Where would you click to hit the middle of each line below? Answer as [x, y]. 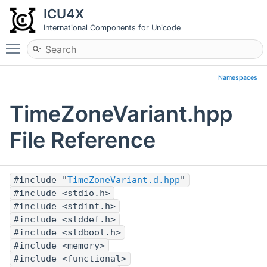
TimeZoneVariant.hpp [121, 114]
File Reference [83, 140]
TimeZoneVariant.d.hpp [124, 180]
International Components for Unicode [112, 28]
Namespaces [238, 78]
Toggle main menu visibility [88, 44]
